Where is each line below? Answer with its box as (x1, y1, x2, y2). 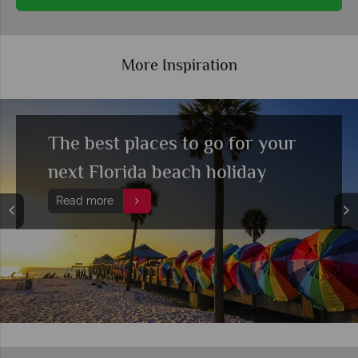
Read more (55, 193, 113, 207)
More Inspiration (121, 54, 237, 79)
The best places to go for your (47, 129, 296, 160)
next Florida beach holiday (47, 158, 266, 189)
